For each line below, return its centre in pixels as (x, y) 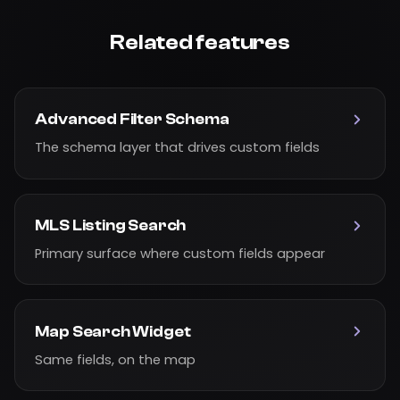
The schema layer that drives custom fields (178, 148)
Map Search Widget (113, 331)
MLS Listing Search (111, 226)
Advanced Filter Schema (132, 120)
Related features (200, 42)
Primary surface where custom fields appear (180, 254)
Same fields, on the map (116, 359)
